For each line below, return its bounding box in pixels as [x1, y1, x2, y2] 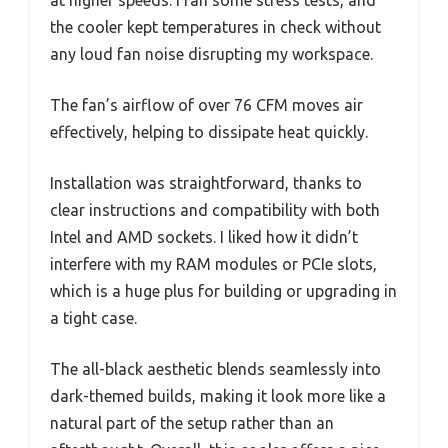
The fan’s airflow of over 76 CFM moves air [50, 95, 363, 114]
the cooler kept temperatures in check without [50, 17, 381, 36]
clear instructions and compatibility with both [50, 200, 380, 219]
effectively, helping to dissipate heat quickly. [50, 122, 368, 141]
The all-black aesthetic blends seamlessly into [50, 359, 381, 378]
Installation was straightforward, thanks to [50, 173, 362, 192]
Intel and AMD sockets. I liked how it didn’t [50, 227, 358, 246]
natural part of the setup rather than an [50, 413, 334, 432]
